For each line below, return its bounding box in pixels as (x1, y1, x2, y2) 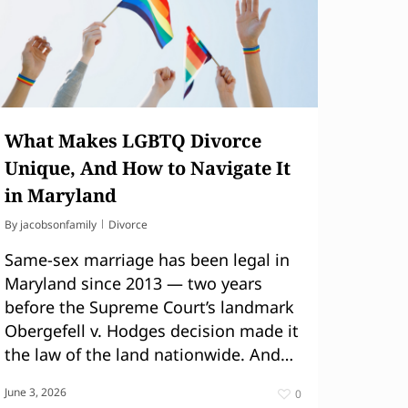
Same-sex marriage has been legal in (5, 248, 290, 270)
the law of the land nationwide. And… (5, 342, 293, 365)
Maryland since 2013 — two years (5, 271, 262, 294)
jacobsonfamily (20, 216, 97, 232)
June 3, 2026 (5, 383, 66, 400)
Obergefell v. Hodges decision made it (5, 319, 299, 342)
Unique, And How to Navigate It (5, 155, 291, 180)
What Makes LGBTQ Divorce (5, 127, 261, 153)
